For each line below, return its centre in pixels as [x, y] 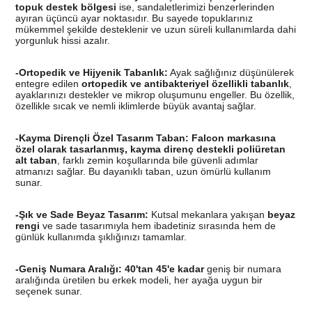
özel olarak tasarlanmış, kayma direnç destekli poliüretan [150, 149]
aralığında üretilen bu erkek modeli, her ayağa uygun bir [139, 280]
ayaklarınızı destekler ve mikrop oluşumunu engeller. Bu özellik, [155, 95]
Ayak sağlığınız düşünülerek [231, 73]
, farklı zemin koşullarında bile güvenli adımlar [157, 161]
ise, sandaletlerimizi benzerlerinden [195, 7]
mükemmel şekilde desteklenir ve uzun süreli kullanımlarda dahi [155, 30]
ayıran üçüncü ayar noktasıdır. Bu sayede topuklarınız [134, 18]
